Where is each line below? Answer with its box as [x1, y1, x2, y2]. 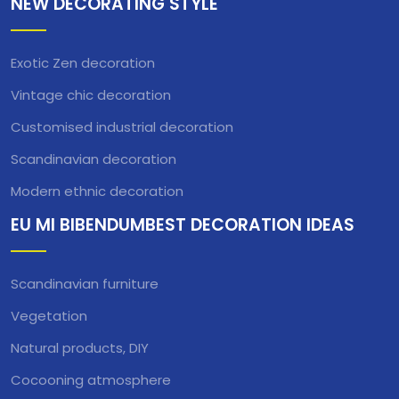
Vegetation [11, 306, 87, 325]
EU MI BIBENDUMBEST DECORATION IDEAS [11, 213, 354, 237]
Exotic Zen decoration [11, 53, 155, 72]
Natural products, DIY [11, 338, 149, 357]
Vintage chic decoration [11, 85, 171, 104]
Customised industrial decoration [11, 118, 233, 136]
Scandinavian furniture [11, 274, 159, 293]
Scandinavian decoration [11, 150, 176, 168]
